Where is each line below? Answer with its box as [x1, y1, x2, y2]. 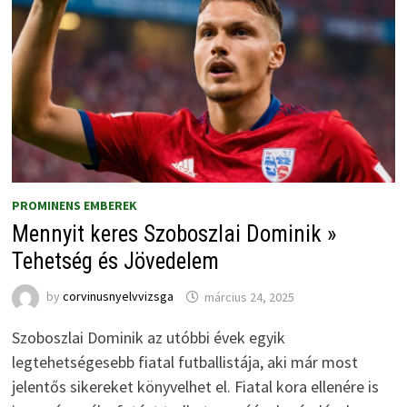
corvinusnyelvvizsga [62, 288, 174, 305]
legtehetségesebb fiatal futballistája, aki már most [11, 352, 358, 373]
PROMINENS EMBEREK [11, 197, 137, 214]
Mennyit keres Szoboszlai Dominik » [11, 221, 336, 248]
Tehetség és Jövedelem [11, 248, 219, 275]
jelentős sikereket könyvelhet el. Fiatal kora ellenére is [11, 376, 379, 398]
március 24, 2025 [203, 288, 294, 305]
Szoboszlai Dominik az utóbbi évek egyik [11, 327, 285, 349]
